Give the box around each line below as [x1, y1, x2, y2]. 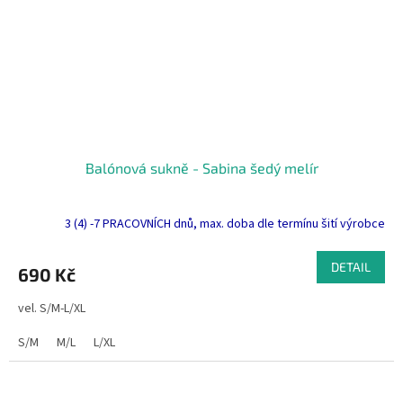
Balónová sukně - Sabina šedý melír [85, 158, 318, 176]
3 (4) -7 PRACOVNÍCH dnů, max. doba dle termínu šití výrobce [65, 215, 385, 234]
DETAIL [331, 258, 371, 274]
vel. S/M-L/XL [18, 299, 85, 318]
